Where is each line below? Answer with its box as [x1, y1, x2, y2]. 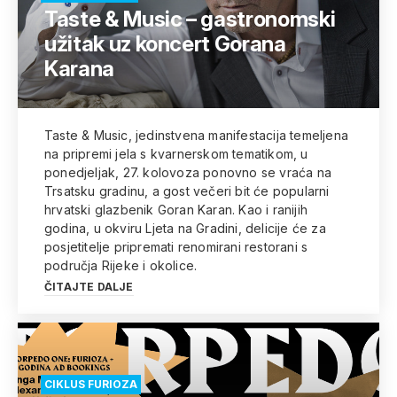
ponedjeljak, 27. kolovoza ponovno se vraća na [44, 165, 331, 180]
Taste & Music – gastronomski [44, 6, 336, 32]
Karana [44, 56, 114, 82]
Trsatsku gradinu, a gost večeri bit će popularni [44, 183, 330, 198]
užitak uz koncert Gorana [44, 31, 286, 57]
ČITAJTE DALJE [44, 280, 134, 293]
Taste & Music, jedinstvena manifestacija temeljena [44, 128, 349, 143]
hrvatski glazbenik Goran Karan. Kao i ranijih [44, 202, 307, 217]
